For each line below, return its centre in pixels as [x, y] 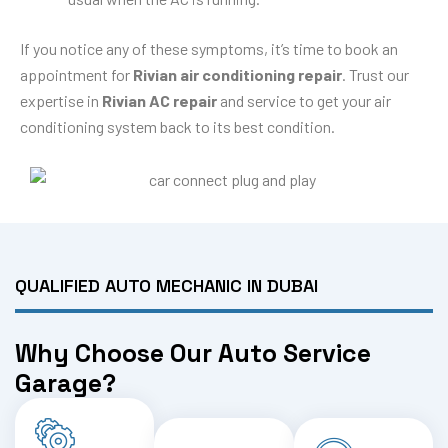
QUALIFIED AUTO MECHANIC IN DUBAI [166, 286]
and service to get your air [304, 100]
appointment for [76, 74]
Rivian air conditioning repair [237, 74]
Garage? [65, 383]
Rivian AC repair [159, 100]
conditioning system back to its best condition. [177, 126]
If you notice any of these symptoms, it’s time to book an [209, 48]
